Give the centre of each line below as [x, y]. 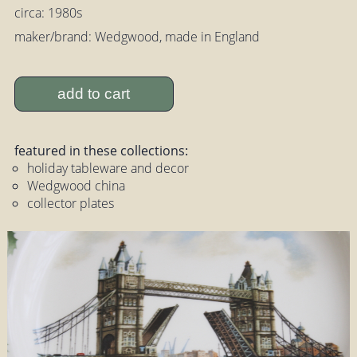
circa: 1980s [48, 13]
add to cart [94, 93]
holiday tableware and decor [108, 169]
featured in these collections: [101, 151]
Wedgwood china [76, 186]
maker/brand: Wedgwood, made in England [137, 37]
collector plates [70, 204]
